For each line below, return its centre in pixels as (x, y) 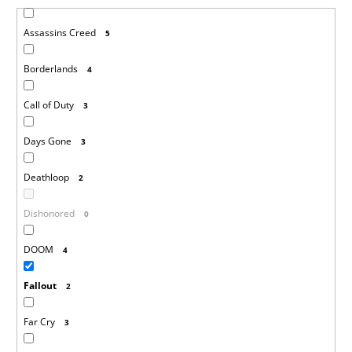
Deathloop (46, 177)
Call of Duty (48, 104)
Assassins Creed (59, 32)
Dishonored (49, 213)
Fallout (40, 285)
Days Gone (47, 141)
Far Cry (39, 321)
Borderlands (50, 68)
